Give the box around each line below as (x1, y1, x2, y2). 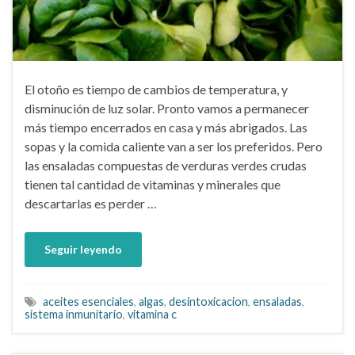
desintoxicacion (169, 294, 248, 308)
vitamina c (128, 307, 177, 321)
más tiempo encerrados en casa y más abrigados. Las (25, 119, 307, 135)
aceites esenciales (43, 294, 134, 308)
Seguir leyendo (44, 242, 122, 256)
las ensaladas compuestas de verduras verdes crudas (25, 157, 307, 173)
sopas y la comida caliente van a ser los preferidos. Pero (25, 138, 323, 154)
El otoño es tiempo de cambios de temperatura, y (25, 81, 288, 97)
